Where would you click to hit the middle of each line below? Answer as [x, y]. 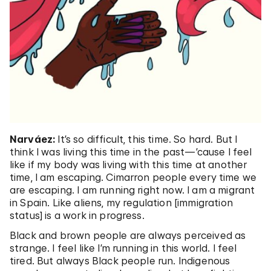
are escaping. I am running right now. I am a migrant [132, 190]
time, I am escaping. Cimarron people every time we [133, 177]
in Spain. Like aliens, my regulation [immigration [121, 202]
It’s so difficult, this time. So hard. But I [146, 139]
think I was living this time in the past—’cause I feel [131, 152]
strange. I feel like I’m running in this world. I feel [123, 248]
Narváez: [33, 139]
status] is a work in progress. [77, 215]
